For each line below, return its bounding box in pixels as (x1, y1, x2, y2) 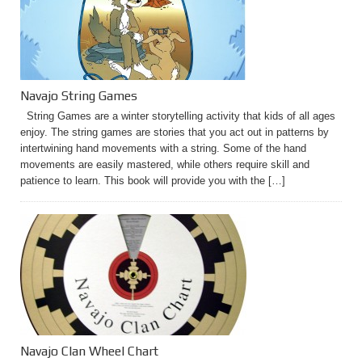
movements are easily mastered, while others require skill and (20, 158, 309, 170)
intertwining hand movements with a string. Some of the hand (20, 142, 306, 154)
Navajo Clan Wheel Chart (20, 343, 158, 359)
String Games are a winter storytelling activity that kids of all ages (20, 110, 335, 122)
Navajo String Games (20, 88, 137, 103)
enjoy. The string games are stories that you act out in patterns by (20, 126, 329, 138)
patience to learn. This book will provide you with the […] (20, 175, 285, 187)
